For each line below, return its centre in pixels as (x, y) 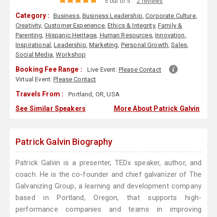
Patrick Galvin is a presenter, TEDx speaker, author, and (108, 163)
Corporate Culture (170, 16)
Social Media (34, 55)
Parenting (29, 35)
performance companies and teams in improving (108, 209)
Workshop (71, 55)
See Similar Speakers (51, 109)
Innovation (170, 35)
